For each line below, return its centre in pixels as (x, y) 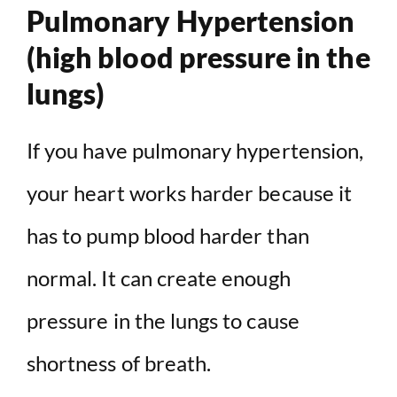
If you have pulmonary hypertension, (195, 151)
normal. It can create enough (159, 278)
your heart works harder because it (190, 193)
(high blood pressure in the (198, 58)
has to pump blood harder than (168, 236)
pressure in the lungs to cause (163, 321)
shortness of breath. (119, 363)
